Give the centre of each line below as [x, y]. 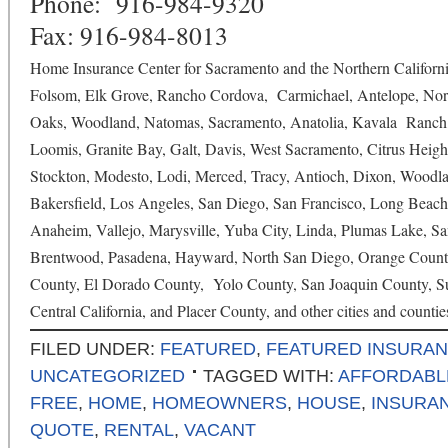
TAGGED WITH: [270, 376]
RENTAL [139, 430]
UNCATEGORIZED [107, 376]
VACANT [220, 430]
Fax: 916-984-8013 [129, 35]
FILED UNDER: [95, 349]
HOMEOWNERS [219, 403]
